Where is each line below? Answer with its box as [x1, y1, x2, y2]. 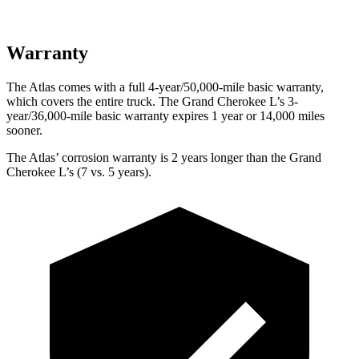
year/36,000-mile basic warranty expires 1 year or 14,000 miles [6, 108, 325, 123]
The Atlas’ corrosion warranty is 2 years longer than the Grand [6, 150, 321, 164]
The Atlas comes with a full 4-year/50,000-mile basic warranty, [6, 79, 324, 94]
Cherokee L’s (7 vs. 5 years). [6, 164, 151, 179]
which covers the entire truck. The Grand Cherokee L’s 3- [6, 94, 298, 108]
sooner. [6, 123, 42, 137]
